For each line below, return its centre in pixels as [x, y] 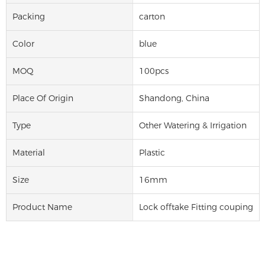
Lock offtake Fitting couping [196, 207]
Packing [29, 16]
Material [29, 152]
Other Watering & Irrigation [193, 125]
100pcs [153, 71]
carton [152, 16]
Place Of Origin [43, 98]
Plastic [152, 152]
